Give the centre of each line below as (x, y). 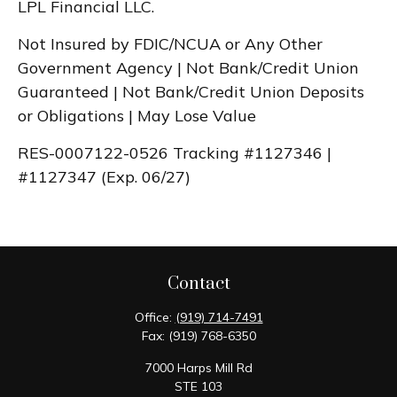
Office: (155, 317)
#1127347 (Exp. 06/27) (104, 176)
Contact (198, 284)
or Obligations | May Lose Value (137, 115)
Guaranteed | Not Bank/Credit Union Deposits (191, 91)
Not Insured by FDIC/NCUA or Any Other (170, 43)
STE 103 (198, 386)
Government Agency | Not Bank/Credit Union (188, 67)
